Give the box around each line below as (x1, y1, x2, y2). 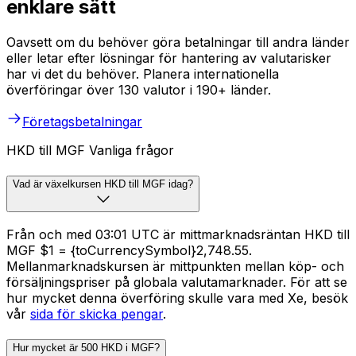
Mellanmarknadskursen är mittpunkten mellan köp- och (6, 258, 344, 275)
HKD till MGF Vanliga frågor (6, 141, 174, 158)
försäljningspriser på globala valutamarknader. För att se (6, 274, 347, 291)
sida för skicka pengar (30, 306, 163, 323)
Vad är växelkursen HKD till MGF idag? (13, 177, 193, 190)
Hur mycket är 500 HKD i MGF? (13, 342, 160, 354)
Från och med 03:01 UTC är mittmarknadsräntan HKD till (6, 226, 350, 243)
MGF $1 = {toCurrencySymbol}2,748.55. (6, 242, 252, 259)
